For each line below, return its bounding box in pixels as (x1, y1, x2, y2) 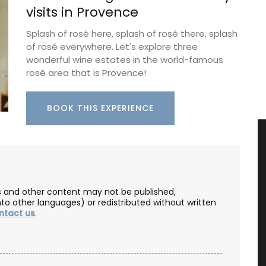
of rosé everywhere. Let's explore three (26, 40, 198, 53)
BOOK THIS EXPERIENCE (47, 102, 154, 114)
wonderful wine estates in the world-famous (26, 53, 223, 66)
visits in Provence (26, 3, 138, 22)
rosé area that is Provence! (26, 66, 146, 80)
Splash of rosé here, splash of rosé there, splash (26, 27, 237, 40)
